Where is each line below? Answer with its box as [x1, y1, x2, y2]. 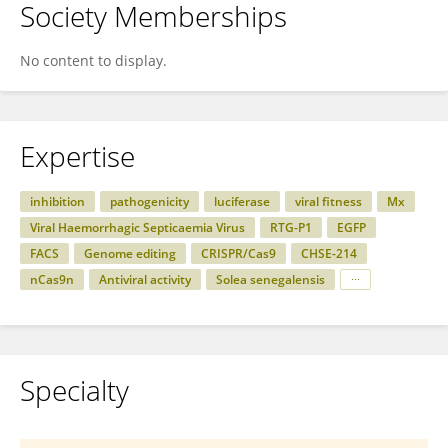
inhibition [30, 193, 85, 210]
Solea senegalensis [216, 271, 325, 288]
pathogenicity [110, 193, 189, 210]
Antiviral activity [99, 271, 191, 288]
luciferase [214, 193, 270, 210]
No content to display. [20, 51, 167, 70]
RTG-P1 [270, 219, 312, 236]
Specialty [20, 371, 129, 409]
